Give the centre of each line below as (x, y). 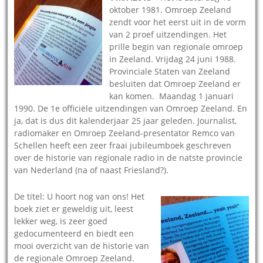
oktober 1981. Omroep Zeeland (171, 9)
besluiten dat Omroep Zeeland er (175, 83)
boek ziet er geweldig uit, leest (74, 208)
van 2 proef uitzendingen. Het (168, 34)
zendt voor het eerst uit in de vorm (178, 22)
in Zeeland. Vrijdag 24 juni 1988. (173, 59)
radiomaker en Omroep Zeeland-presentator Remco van (125, 133)
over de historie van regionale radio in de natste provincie (129, 157)
